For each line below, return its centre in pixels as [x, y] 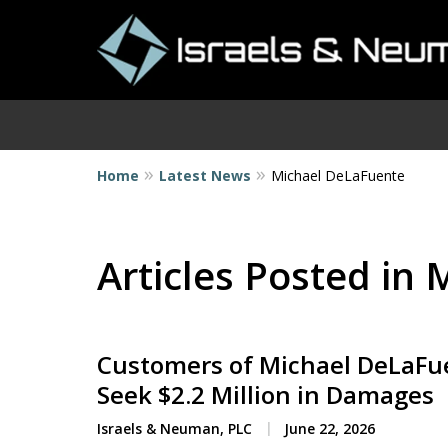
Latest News [205, 175]
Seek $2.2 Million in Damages [265, 394]
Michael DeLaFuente [338, 175]
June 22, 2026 [327, 428]
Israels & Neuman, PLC [174, 428]
